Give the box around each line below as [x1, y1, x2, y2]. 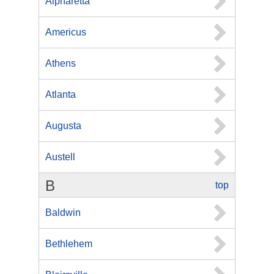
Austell [45, 152, 75, 162]
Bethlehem [45, 239, 92, 249]
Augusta [45, 120, 81, 131]
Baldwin [45, 207, 81, 218]
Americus [45, 27, 86, 37]
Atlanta [45, 89, 76, 100]
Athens [45, 58, 76, 68]
